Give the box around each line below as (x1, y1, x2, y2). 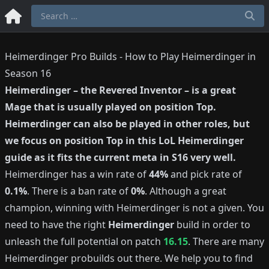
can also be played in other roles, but (71, 117, 250, 130)
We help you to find (165, 252, 253, 265)
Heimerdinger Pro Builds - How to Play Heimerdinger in (5, 50, 256, 63)
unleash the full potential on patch (5, 235, 163, 248)
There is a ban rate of (32, 184, 131, 198)
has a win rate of (68, 168, 149, 181)
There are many (193, 235, 264, 248)
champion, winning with (5, 201, 116, 214)
